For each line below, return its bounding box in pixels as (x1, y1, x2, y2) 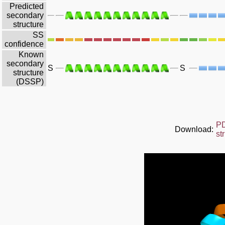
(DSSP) (16, 77, 44, 86)
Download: (175, 125, 213, 134)
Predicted (10, 2, 44, 11)
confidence (5, 39, 44, 48)
